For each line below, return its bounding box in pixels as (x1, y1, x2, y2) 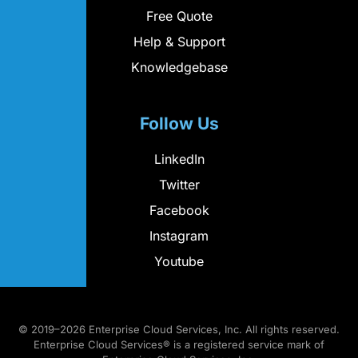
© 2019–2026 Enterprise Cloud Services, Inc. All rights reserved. (18, 322, 340, 336)
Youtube (154, 253, 204, 269)
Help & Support (133, 33, 225, 50)
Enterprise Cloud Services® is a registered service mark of (34, 337, 324, 351)
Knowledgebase (130, 58, 228, 75)
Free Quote (145, 7, 213, 24)
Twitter (158, 176, 200, 193)
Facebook (149, 201, 209, 218)
